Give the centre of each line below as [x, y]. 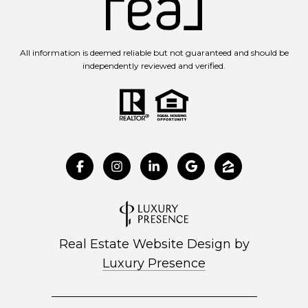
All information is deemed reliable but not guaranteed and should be [154, 53]
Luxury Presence [154, 263]
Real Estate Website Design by [154, 244]
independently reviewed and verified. [154, 66]
